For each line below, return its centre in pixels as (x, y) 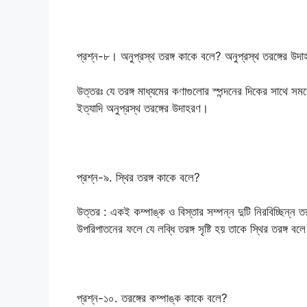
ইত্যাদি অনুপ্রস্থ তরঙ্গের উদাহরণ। (143, 108)
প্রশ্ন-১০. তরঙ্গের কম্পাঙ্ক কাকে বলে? (152, 298)
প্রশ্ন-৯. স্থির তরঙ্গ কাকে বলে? (138, 177)
